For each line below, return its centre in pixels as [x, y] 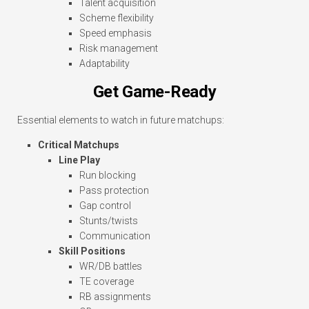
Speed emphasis [116, 33]
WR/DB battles [111, 267]
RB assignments [115, 297]
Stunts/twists [109, 221]
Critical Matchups [79, 145]
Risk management [119, 49]
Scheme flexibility [117, 18]
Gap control [105, 206]
